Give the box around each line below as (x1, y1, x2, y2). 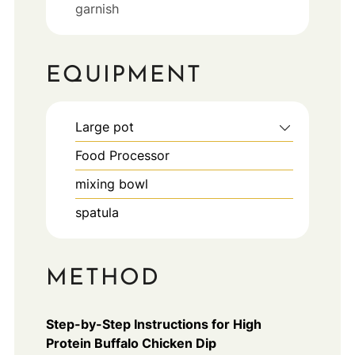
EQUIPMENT (45, 63, 202, 87)
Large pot (74, 118, 134, 135)
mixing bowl (74, 175, 148, 192)
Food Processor (74, 147, 170, 163)
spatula (74, 204, 119, 220)
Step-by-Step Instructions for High (45, 316, 261, 333)
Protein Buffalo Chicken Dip (45, 335, 216, 352)
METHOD (45, 267, 160, 291)
